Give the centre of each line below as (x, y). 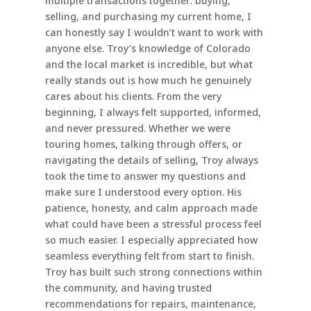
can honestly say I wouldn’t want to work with (154, 33)
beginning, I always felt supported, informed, (153, 112)
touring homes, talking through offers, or (143, 144)
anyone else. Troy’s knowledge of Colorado (148, 49)
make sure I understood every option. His (143, 192)
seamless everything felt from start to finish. (149, 256)
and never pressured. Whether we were (137, 128)
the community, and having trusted (128, 288)
